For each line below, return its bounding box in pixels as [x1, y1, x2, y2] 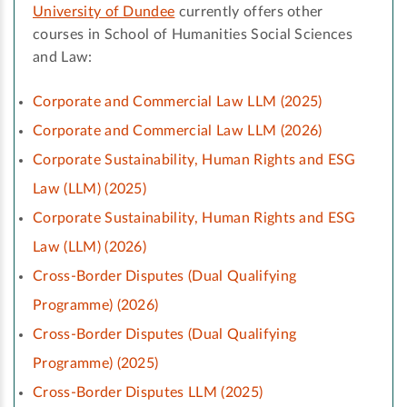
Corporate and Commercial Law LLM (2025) [33, 94, 323, 110]
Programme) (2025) [33, 356, 159, 372]
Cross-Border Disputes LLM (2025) [33, 385, 263, 401]
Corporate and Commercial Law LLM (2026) [33, 124, 323, 139]
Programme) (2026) [33, 298, 159, 313]
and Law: [33, 50, 93, 65]
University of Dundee [33, 5, 175, 20]
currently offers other [174, 5, 323, 20]
